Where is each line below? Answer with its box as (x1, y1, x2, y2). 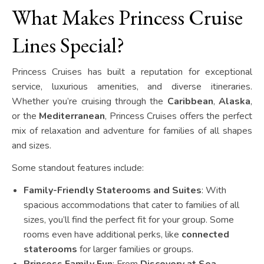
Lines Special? (12, 31, 124, 60)
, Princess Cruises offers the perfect (105, 110, 253, 123)
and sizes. (12, 139, 51, 153)
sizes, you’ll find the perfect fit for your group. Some (24, 213, 234, 227)
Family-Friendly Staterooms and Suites (24, 184, 202, 197)
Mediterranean (39, 110, 105, 123)
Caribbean (167, 95, 213, 108)
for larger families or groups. (77, 243, 193, 256)
